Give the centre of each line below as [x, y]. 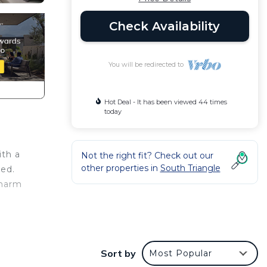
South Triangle [190, 168]
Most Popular [181, 254]
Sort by [118, 254]
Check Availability [165, 26]
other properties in [120, 168]
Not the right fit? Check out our [147, 156]
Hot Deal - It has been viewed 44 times [165, 102]
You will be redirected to [148, 64]
